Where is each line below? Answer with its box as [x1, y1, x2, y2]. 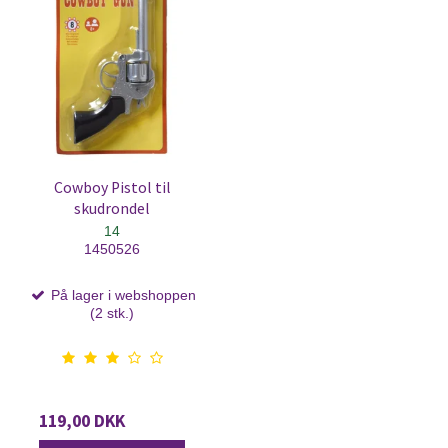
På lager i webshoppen [46, 286, 196, 303]
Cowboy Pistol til [53, 177, 171, 197]
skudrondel [74, 198, 150, 218]
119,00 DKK [39, 409, 125, 432]
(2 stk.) [90, 304, 134, 321]
